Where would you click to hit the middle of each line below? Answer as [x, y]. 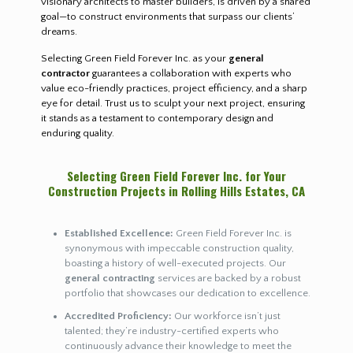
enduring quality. [77, 133]
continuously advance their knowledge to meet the [178, 346]
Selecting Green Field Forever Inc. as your [134, 58]
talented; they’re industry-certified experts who [171, 331]
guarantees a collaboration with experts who [190, 73]
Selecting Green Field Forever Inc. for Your [176, 175]
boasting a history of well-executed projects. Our [175, 263]
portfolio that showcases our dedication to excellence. [187, 293]
